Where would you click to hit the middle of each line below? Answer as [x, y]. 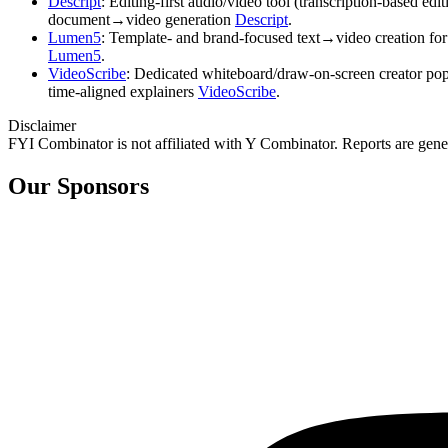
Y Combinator [289, 143]
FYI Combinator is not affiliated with [125, 143]
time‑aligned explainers [123, 91]
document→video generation [141, 19]
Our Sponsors [78, 185]
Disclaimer [42, 125]
